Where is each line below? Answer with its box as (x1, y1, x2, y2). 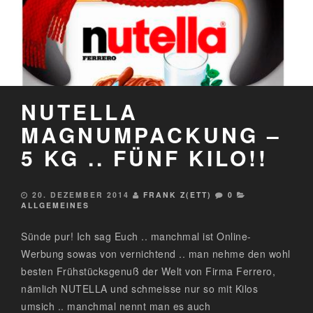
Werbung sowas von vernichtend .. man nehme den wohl (21, 247, 291, 261)
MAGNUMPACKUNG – (21, 119, 282, 150)
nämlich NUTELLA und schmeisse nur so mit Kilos (21, 282, 258, 296)
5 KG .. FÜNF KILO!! (21, 143, 268, 173)
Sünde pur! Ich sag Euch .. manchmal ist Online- (21, 229, 252, 244)
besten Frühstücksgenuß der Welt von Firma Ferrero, (21, 264, 275, 279)
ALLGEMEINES (21, 200, 89, 211)
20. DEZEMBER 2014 (32, 189, 129, 201)
